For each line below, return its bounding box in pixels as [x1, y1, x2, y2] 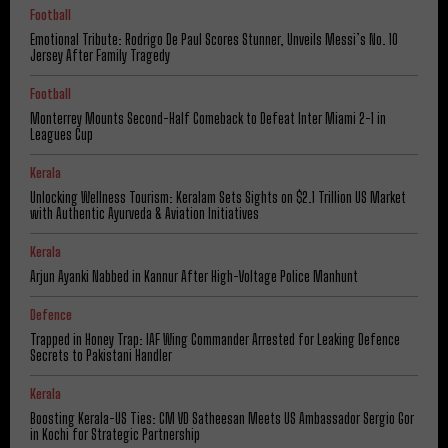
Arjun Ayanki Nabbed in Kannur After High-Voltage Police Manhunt [30, 267, 358, 285]
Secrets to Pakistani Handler [30, 346, 172, 364]
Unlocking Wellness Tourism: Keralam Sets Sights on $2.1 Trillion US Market [30, 188, 406, 206]
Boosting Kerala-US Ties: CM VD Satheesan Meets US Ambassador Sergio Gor [30, 409, 414, 427]
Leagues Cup [30, 125, 93, 143]
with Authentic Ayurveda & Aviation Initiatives [30, 204, 259, 222]
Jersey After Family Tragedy [30, 46, 170, 64]
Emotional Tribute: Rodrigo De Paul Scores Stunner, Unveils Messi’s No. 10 [30, 30, 398, 48]
